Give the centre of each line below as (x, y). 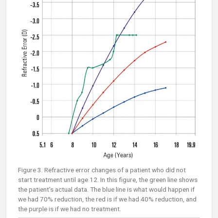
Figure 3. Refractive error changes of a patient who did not (102, 170)
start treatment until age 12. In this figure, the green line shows (108, 180)
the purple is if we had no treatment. (70, 209)
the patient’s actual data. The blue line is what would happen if (106, 190)
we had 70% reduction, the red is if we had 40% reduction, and (107, 199)
